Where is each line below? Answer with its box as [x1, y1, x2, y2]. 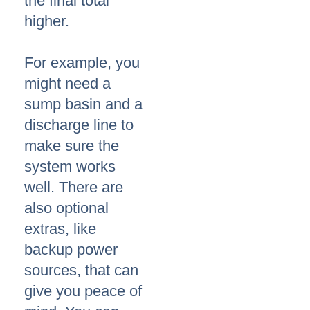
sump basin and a [24, 95, 143, 113]
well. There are [24, 179, 123, 197]
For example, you [24, 54, 140, 72]
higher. [24, 12, 69, 30]
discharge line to [24, 116, 134, 134]
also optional [24, 199, 109, 217]
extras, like [24, 220, 96, 238]
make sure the [24, 137, 119, 155]
